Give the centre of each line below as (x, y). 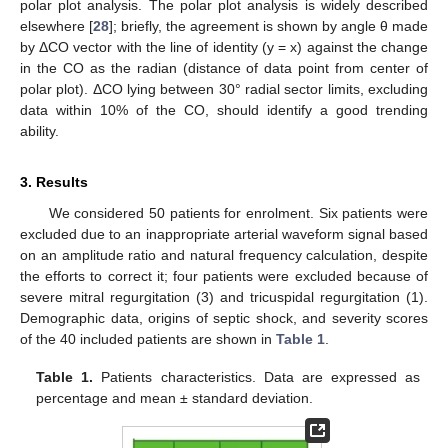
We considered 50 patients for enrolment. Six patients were (238, 213)
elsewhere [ (56, 26)
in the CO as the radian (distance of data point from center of (224, 68)
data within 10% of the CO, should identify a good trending (224, 110)
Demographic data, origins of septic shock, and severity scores (224, 318)
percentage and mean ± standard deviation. (175, 398)
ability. (39, 131)
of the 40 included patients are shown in (148, 339)
